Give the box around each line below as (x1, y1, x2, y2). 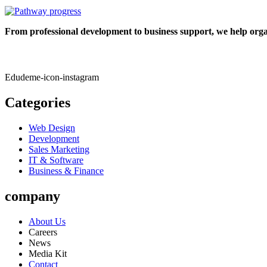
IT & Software (29, 155, 83, 166)
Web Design (29, 123, 75, 133)
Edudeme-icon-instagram (5, 72, 99, 83)
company (5, 188, 60, 204)
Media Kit (29, 249, 67, 259)
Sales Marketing (29, 144, 89, 155)
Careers (29, 227, 57, 238)
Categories (5, 95, 70, 111)
